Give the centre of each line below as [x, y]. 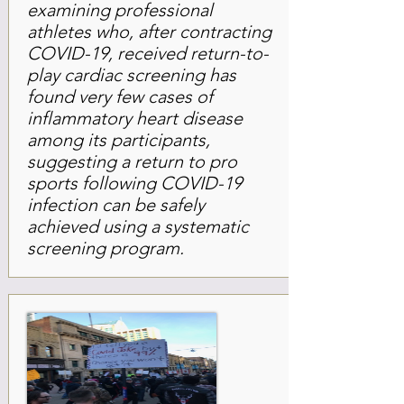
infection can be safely [116, 205]
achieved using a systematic [138, 226]
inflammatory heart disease [135, 118]
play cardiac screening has [132, 75]
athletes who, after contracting [149, 32]
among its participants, [119, 140]
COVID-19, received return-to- [148, 53]
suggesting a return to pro [132, 161]
